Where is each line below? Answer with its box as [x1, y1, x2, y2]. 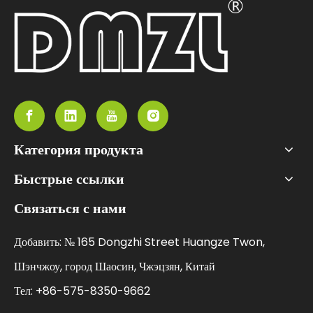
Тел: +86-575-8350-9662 [14, 282, 150, 299]
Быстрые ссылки [14, 168, 124, 189]
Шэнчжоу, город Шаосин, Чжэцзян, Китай [14, 258, 215, 275]
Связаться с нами [14, 198, 126, 218]
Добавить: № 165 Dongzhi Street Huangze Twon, [14, 233, 265, 250]
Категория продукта [14, 139, 143, 159]
